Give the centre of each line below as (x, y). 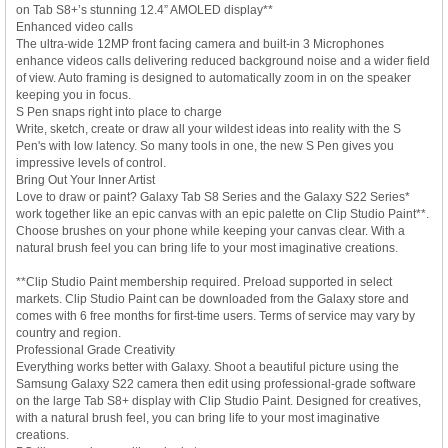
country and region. (68, 332)
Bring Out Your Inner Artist (85, 179)
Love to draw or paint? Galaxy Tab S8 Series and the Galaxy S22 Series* (213, 196)
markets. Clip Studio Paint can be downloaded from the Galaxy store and (212, 298)
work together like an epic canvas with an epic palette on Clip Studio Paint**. (222, 213)
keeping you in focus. (73, 94)
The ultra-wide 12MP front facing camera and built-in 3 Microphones (200, 43)
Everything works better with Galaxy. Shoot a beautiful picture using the (207, 366)
